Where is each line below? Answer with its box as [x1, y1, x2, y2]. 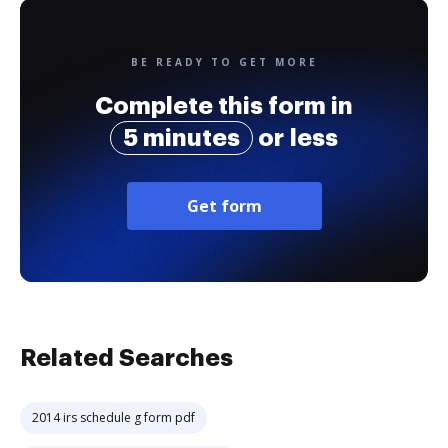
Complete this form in [95, 94, 353, 118]
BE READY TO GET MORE [130, 55, 318, 69]
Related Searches [20, 346, 233, 370]
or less [253, 126, 338, 150]
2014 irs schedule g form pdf [32, 409, 195, 426]
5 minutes [123, 126, 240, 150]
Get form [186, 195, 262, 217]
